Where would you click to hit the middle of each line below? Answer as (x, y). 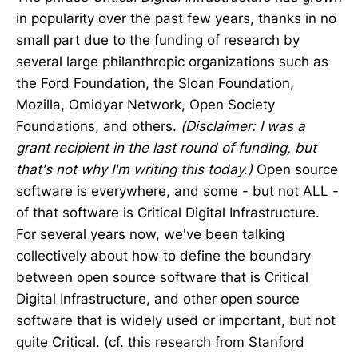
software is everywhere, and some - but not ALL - (177, 191)
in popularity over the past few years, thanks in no (176, 19)
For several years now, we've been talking (150, 235)
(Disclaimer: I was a (243, 127)
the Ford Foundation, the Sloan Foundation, (155, 84)
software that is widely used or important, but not (176, 321)
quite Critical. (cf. (72, 342)
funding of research (217, 40)
